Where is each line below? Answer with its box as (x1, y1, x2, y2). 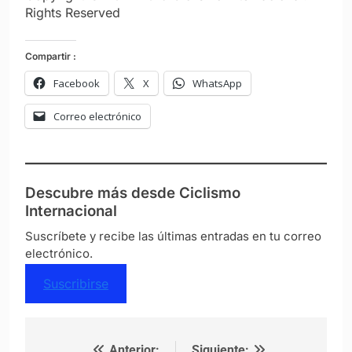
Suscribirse (43, 275, 108, 291)
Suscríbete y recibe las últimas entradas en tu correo (25, 228, 321, 244)
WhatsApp (192, 75, 242, 90)
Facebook (53, 75, 100, 90)
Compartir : (25, 49, 76, 62)
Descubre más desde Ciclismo (25, 183, 240, 202)
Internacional (25, 201, 117, 220)
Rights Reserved (25, 4, 120, 20)
